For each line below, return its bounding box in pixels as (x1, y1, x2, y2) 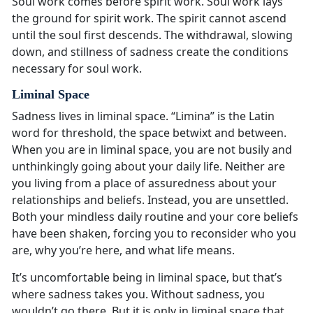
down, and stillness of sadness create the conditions (12, 44, 289, 60)
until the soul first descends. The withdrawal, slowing (12, 27, 293, 43)
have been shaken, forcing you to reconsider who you (12, 226, 296, 242)
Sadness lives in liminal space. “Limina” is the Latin (12, 108, 275, 124)
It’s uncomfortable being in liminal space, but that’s (12, 270, 282, 286)
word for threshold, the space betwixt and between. (12, 125, 286, 141)
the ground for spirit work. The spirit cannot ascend (12, 10, 286, 27)
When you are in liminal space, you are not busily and (12, 142, 292, 158)
